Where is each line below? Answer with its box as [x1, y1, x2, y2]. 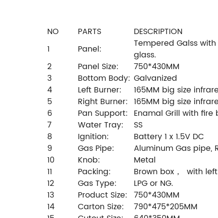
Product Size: [78, 189, 127, 202]
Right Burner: [78, 95, 128, 109]
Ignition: [78, 130, 109, 144]
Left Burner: [78, 84, 122, 97]
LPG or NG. [134, 177, 173, 190]
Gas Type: [78, 177, 117, 190]
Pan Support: [78, 107, 128, 120]
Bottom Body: [78, 72, 130, 85]
